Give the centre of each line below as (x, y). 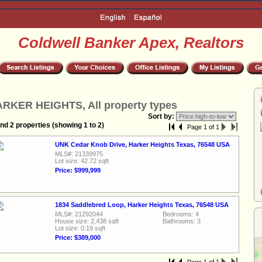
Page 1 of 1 (203, 127)
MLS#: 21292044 (79, 214)
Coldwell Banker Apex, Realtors (131, 43)
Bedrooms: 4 (181, 214)
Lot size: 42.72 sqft (82, 161)
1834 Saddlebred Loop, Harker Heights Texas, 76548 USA (142, 205)
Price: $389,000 (78, 237)
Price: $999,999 (78, 170)
